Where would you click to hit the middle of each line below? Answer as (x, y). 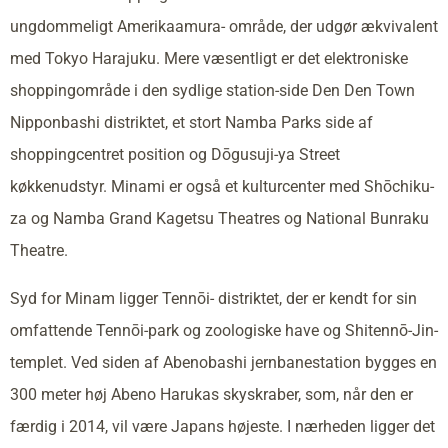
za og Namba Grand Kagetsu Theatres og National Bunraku (219, 218)
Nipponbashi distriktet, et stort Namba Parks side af (191, 122)
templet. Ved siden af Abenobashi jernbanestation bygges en (223, 362)
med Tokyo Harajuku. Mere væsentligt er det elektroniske (209, 58)
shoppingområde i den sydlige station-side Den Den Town (212, 90)
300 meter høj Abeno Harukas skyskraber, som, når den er (211, 394)
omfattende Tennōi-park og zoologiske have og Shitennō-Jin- (224, 330)
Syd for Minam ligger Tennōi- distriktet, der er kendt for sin (213, 298)
